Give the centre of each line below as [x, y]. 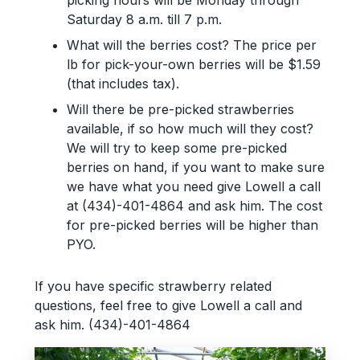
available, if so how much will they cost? [190, 128]
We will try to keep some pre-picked [176, 147]
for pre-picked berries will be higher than [192, 225]
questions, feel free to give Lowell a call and [168, 305]
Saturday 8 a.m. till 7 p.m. [144, 19]
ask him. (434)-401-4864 [112, 324]
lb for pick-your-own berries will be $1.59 [193, 64]
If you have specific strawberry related [153, 286]
